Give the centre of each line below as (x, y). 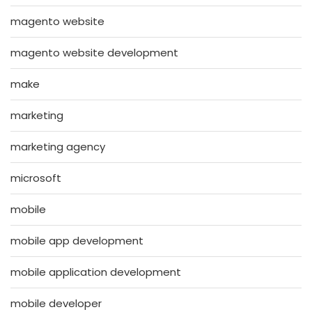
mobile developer (56, 303)
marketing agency (58, 146)
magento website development (94, 52)
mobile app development (77, 240)
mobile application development (96, 272)
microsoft (36, 178)
